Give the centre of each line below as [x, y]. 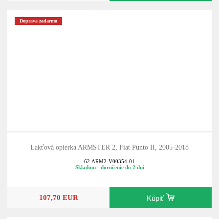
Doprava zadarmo [39, 21]
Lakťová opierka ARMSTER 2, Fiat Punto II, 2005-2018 [109, 147]
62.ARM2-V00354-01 [109, 161]
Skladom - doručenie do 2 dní [109, 167]
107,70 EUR [58, 197]
